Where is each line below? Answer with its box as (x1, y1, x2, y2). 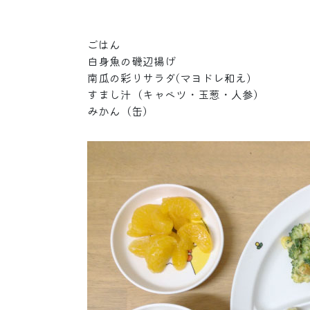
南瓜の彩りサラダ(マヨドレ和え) (87, 69, 262, 86)
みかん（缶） (87, 102, 154, 120)
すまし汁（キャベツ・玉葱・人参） (87, 86, 275, 103)
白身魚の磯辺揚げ (87, 53, 187, 70)
